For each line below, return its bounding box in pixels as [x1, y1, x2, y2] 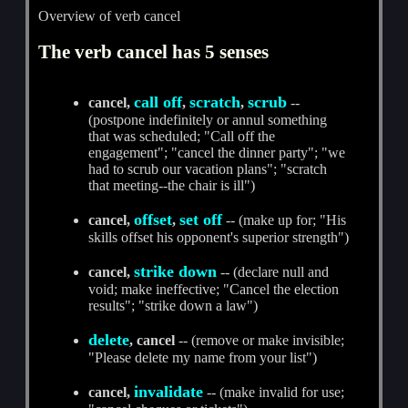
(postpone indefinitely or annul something [88, 111, 328, 127]
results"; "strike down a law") [88, 297, 259, 313]
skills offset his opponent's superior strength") [88, 229, 350, 245]
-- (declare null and [217, 263, 330, 280]
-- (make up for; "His [222, 211, 347, 228]
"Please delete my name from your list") [88, 349, 318, 365]
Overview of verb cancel [38, 7, 181, 24]
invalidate [134, 382, 204, 401]
